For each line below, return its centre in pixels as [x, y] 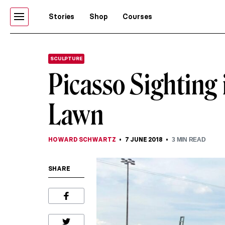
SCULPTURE [66, 59]
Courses [137, 17]
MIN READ [190, 140]
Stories [61, 17]
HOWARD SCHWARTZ [82, 139]
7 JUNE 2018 [144, 139]
